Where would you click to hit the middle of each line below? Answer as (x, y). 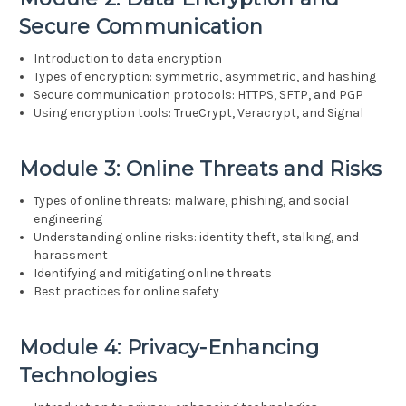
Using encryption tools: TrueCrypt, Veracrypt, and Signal (199, 113)
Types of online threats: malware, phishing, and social (192, 201)
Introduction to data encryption (128, 59)
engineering (68, 219)
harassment (71, 256)
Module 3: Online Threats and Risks (201, 169)
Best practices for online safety (127, 292)
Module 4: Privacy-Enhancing (169, 348)
